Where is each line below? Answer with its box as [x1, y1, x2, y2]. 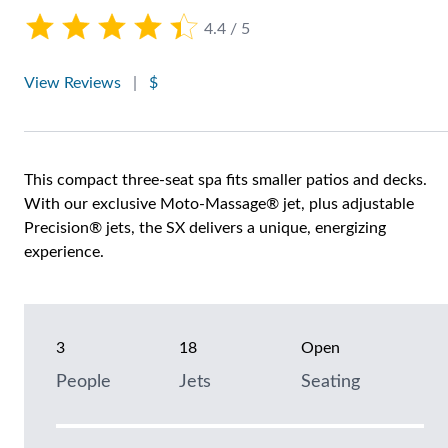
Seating [301, 373, 361, 392]
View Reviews [24, 75, 121, 92]
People [56, 373, 111, 392]
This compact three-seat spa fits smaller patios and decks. [24, 172, 427, 189]
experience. [24, 244, 104, 261]
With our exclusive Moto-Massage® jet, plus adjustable [24, 196, 414, 213]
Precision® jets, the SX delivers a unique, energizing [24, 220, 386, 237]
